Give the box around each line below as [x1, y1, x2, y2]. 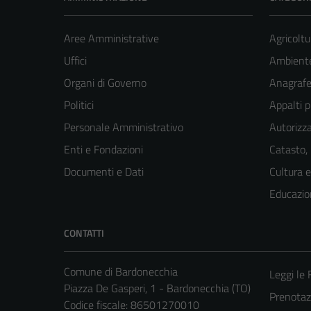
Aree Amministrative [64, 30, 159, 47]
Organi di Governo [64, 74, 146, 92]
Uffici [64, 52, 87, 69]
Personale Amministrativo [64, 119, 183, 136]
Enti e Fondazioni [64, 141, 143, 158]
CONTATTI [64, 226, 104, 241]
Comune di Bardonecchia [64, 263, 178, 280]
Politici [64, 96, 94, 114]
